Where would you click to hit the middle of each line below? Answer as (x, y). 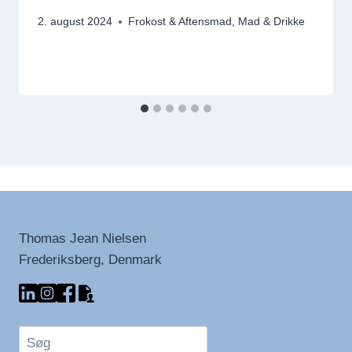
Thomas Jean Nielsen (82, 238)
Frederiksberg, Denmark (90, 259)
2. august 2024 (75, 22)
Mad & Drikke (271, 22)
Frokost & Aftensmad (180, 22)
